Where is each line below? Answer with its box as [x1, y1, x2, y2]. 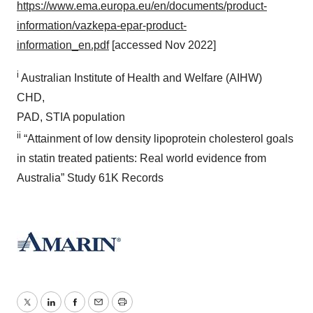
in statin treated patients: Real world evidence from [17, 152, 266, 165]
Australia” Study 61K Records [17, 172, 163, 184]
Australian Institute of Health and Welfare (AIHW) [19, 71, 262, 84]
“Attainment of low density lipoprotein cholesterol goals [21, 133, 293, 145]
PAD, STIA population [17, 110, 125, 123]
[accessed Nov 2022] [109, 38, 216, 51]
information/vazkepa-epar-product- [17, 19, 187, 31]
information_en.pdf [17, 38, 109, 51]
